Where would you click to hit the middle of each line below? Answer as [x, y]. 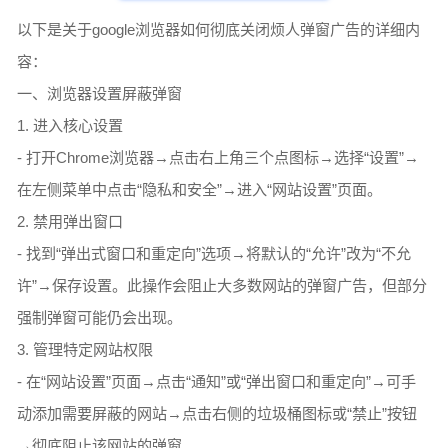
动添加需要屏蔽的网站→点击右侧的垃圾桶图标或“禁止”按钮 [217, 414]
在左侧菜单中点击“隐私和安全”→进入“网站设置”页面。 [200, 190]
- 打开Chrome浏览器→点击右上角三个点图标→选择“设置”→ [218, 158]
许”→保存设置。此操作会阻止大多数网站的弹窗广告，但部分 [222, 286]
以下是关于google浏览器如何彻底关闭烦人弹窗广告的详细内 [219, 30]
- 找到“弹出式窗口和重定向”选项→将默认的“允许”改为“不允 [214, 254]
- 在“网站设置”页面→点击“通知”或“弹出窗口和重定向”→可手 [217, 382]
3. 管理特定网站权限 [85, 350]
